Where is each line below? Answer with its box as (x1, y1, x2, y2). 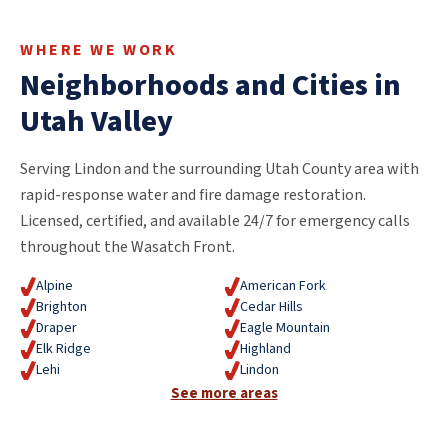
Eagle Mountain (240, 317, 330, 338)
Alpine (36, 275, 73, 296)
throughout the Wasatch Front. (20, 235, 235, 258)
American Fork (240, 275, 326, 296)
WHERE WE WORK (20, 38, 178, 61)
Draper (36, 317, 77, 338)
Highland (240, 338, 291, 359)
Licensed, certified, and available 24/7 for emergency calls (20, 209, 410, 232)
